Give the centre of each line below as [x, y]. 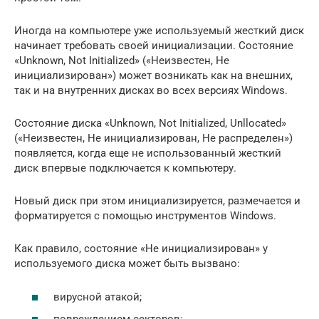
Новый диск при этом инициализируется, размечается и [157, 201]
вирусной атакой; [98, 297]
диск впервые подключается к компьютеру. [125, 168]
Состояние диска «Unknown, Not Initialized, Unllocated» [150, 123]
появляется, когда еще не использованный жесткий [148, 153]
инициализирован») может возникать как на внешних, [153, 75]
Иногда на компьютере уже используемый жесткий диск [159, 31]
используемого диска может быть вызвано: [127, 263]
